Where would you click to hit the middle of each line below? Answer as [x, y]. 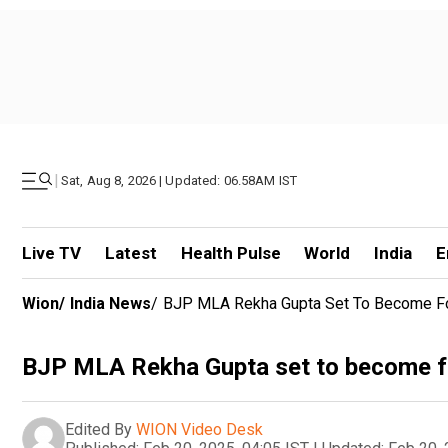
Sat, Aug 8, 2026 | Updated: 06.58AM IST [179, 180]
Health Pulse [230, 253]
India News [110, 303]
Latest [130, 253]
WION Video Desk [199, 429]
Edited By [98, 429]
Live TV [51, 253]
